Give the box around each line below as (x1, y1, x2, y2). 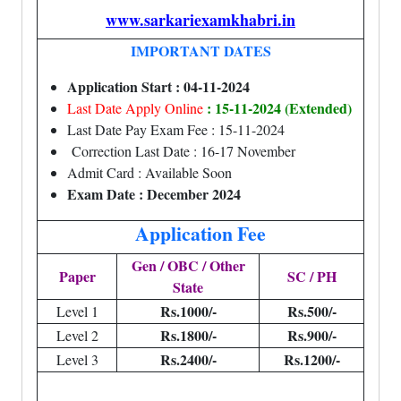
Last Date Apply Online (67, 98, 203, 117)
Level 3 (55, 350, 98, 369)
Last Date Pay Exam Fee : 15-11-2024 (67, 120, 285, 139)
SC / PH (286, 266, 337, 286)
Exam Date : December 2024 (67, 183, 241, 204)
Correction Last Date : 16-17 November (67, 141, 295, 160)
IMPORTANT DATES (130, 40, 271, 61)
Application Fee (135, 219, 266, 247)
